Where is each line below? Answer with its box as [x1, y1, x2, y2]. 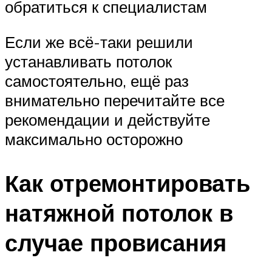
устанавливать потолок [5, 51, 172, 71]
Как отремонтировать [5, 168, 250, 198]
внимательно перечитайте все [5, 90, 225, 110]
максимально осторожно [5, 129, 183, 149]
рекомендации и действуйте [5, 109, 210, 129]
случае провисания [5, 227, 226, 257]
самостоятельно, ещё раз [5, 70, 189, 90]
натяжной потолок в [5, 197, 233, 228]
